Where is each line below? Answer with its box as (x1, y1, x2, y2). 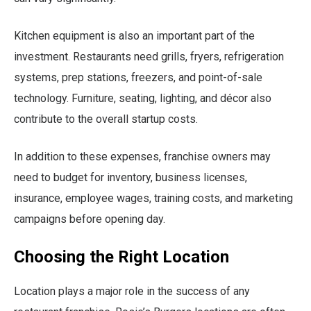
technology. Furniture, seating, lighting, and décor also (14, 91, 271, 105)
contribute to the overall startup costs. (14, 112, 198, 126)
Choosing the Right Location (14, 246, 229, 267)
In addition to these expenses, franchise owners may (14, 149, 271, 163)
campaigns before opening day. (14, 212, 165, 226)
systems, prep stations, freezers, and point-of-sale (14, 70, 262, 84)
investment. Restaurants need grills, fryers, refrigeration (14, 49, 284, 63)
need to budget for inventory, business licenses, (14, 170, 247, 184)
